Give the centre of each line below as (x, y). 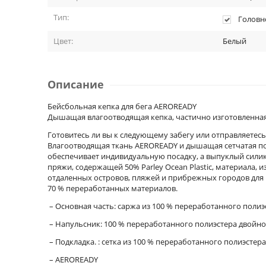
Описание (76, 84)
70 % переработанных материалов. (113, 188)
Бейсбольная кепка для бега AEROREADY (122, 106)
